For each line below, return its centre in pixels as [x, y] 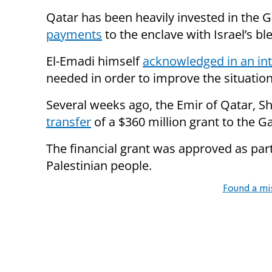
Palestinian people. [99, 166]
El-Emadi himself [94, 61]
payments [74, 35]
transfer [69, 122]
